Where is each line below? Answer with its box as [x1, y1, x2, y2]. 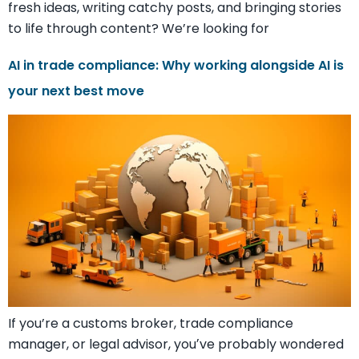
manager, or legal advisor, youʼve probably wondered [8, 335, 344, 354]
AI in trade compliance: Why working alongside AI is [8, 55, 344, 75]
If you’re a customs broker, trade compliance [8, 314, 293, 333]
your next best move [8, 81, 144, 100]
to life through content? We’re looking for [8, 18, 269, 38]
